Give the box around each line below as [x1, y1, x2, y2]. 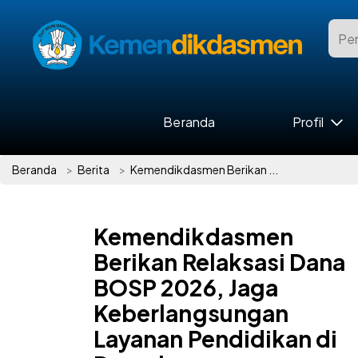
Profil [292, 113, 324, 130]
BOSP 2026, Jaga [93, 273, 279, 301]
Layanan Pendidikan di [93, 324, 338, 352]
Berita [78, 162, 109, 177]
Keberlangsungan [93, 299, 289, 327]
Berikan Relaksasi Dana [93, 248, 346, 276]
